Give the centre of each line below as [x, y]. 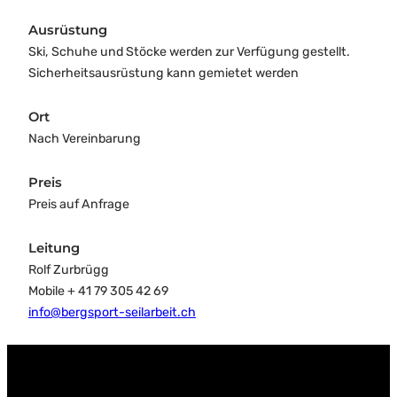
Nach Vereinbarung [85, 138]
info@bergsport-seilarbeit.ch [112, 312]
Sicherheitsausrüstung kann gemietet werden [163, 73]
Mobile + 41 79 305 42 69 [98, 291]
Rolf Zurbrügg [69, 269]
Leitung [54, 248]
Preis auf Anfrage [79, 204]
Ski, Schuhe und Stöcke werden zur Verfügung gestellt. [189, 51]
